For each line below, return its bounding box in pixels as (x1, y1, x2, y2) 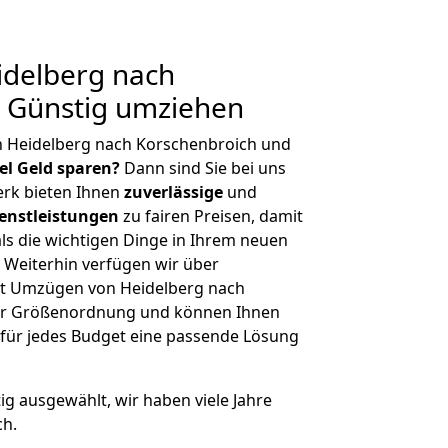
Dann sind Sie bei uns (120, 157, 286, 179)
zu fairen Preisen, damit (119, 205, 303, 227)
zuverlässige (124, 181, 223, 203)
